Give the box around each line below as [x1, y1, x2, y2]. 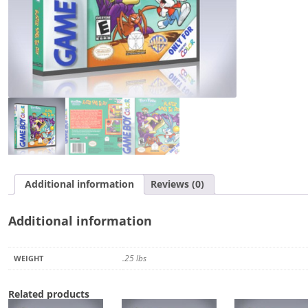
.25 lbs [122, 252, 146, 265]
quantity [254, 35, 294, 48]
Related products [8, 287, 89, 301]
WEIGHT [13, 253, 43, 264]
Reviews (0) [150, 177, 204, 191]
